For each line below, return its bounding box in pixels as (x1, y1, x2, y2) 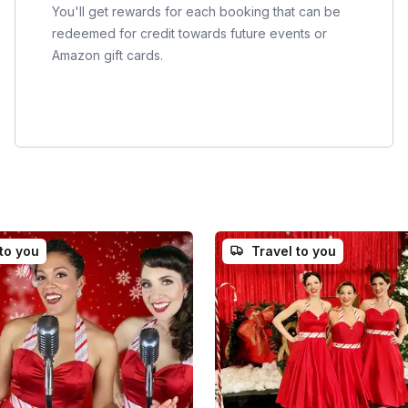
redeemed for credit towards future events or (52, 25, 327, 42)
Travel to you (251, 243, 336, 260)
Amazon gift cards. (52, 47, 163, 64)
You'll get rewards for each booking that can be (52, 4, 341, 20)
